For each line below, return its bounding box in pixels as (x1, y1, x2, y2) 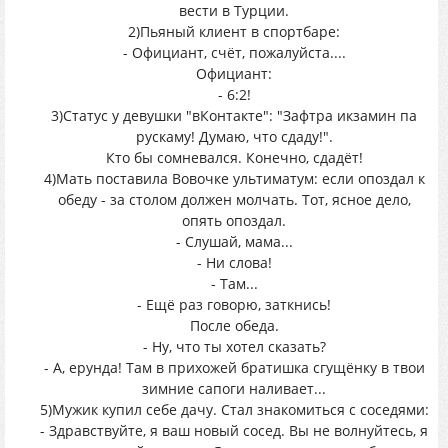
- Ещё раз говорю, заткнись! (137, 295, 331, 314)
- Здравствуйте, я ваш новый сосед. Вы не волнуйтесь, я (40, 421, 428, 440)
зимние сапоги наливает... (142, 379, 326, 398)
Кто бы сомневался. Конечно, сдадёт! (105, 148, 363, 167)
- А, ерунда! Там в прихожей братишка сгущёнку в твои (43, 358, 425, 377)
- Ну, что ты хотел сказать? (142, 337, 326, 356)
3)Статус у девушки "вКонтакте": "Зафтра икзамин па (51, 106, 417, 125)
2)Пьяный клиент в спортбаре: (128, 22, 340, 41)
